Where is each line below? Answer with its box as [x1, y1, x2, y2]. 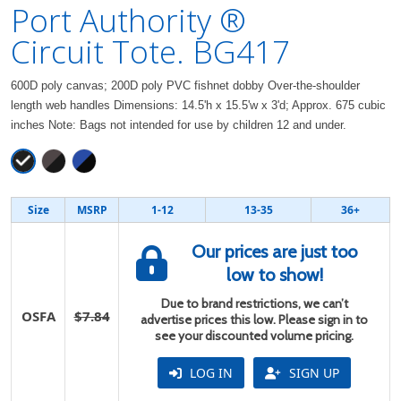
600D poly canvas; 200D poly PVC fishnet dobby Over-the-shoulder [11, 79, 360, 92]
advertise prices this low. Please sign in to [141, 311, 368, 328]
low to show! [226, 264, 323, 286]
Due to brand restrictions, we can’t [160, 295, 348, 311]
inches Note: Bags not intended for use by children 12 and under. [11, 118, 346, 132]
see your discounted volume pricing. [155, 328, 354, 344]
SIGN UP [286, 364, 339, 381]
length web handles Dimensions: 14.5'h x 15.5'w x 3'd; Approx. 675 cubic [11, 98, 386, 112]
